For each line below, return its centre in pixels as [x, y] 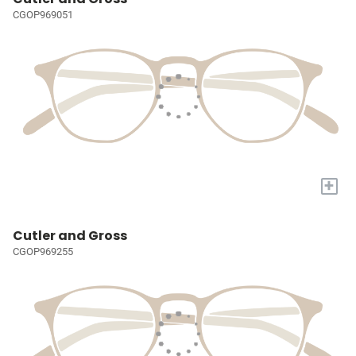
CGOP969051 [43, 14]
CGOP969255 [43, 252]
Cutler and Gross [70, 236]
